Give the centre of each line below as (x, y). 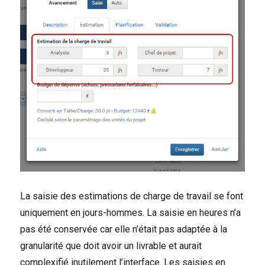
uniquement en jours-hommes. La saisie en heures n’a (131, 213)
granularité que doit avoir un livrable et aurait (111, 246)
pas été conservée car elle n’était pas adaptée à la (124, 230)
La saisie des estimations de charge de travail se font (132, 196)
